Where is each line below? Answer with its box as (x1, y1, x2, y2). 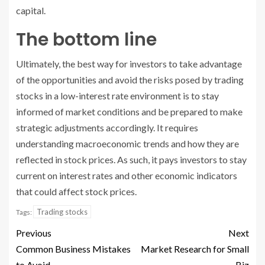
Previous (16, 227, 51, 238)
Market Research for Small (141, 243, 249, 254)
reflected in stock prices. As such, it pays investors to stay (16, 153, 247, 165)
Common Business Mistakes (16, 243, 131, 254)
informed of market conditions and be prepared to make (16, 105, 243, 117)
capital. (16, 4, 46, 16)
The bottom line (16, 27, 157, 52)
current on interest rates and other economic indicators (16, 169, 237, 181)
